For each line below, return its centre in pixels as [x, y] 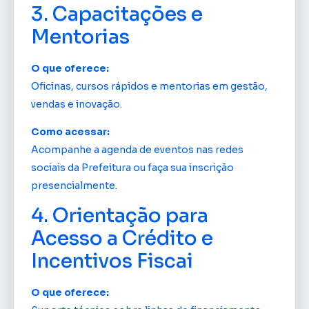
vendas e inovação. [77, 104]
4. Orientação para [120, 216]
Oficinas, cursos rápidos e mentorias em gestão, [149, 86]
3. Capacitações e [117, 14]
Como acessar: [70, 132]
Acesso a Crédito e [122, 239]
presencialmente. [74, 186]
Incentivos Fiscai [112, 261]
